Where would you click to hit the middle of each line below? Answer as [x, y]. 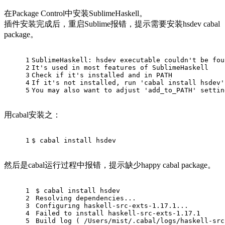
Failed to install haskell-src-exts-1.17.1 [118, 213]
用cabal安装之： [32, 115]
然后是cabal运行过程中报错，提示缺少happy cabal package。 [110, 165]
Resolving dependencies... [86, 198]
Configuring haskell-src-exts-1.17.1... [112, 206]
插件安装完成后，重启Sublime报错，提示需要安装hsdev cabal [112, 24]
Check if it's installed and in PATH [102, 75]
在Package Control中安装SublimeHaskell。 [76, 14]
